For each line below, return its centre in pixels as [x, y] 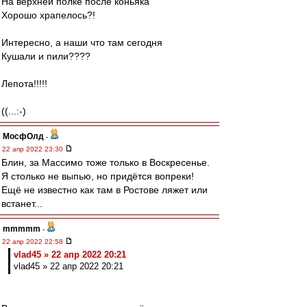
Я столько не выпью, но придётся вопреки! [98, 176]
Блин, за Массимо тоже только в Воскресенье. [106, 162]
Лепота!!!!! [24, 84]
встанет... [22, 204]
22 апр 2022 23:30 [34, 149]
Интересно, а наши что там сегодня [82, 42]
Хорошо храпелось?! [48, 15]
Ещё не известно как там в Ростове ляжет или [105, 190]
